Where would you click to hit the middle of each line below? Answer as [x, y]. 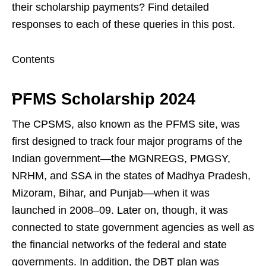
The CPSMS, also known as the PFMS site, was [126, 124]
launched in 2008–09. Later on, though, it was [120, 210]
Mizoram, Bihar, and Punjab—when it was [111, 193]
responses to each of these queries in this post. [123, 25]
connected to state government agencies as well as [133, 228]
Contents [33, 60]
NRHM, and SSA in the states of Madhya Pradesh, [131, 176]
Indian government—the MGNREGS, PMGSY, [121, 159]
